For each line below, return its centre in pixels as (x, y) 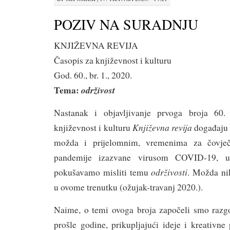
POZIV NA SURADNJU (126, 24)
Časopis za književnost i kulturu (113, 60)
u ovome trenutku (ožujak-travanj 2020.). (128, 187)
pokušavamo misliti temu (103, 172)
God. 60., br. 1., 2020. (93, 75)
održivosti (169, 172)
